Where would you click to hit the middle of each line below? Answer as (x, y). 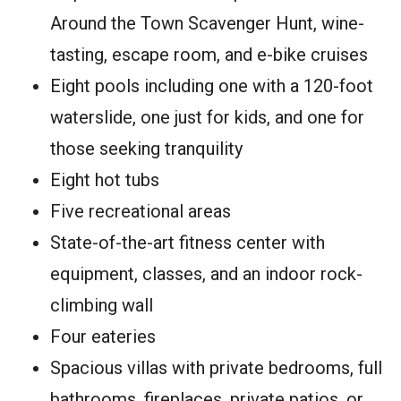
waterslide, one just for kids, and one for (207, 118)
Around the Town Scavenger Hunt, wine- (207, 24)
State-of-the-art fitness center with (188, 243)
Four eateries (103, 337)
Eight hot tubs (105, 180)
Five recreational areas (141, 212)
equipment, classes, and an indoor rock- (206, 274)
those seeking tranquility (146, 149)
